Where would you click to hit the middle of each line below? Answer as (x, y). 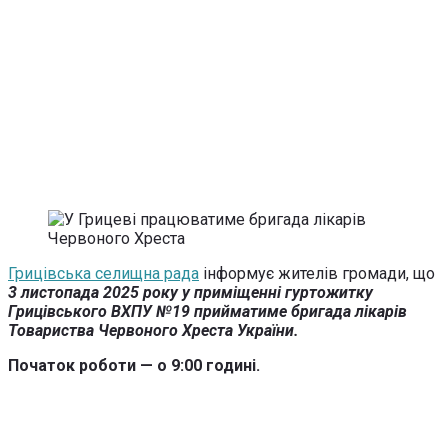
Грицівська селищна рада (103, 273)
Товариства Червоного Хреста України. (153, 330)
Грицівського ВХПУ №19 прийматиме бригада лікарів (207, 311)
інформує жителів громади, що (317, 273)
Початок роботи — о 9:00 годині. (134, 365)
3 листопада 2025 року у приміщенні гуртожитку (190, 292)
